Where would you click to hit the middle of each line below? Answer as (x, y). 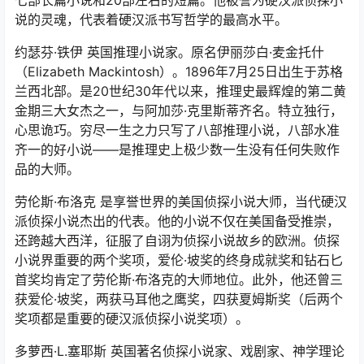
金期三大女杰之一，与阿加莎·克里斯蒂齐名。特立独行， (179, 110)
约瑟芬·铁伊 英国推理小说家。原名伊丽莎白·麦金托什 (169, 52)
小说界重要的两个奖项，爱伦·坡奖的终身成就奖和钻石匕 (179, 260)
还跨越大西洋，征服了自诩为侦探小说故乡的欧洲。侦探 (177, 240)
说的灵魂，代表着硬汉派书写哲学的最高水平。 (151, 19)
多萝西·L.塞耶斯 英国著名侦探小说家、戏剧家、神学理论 (180, 351)
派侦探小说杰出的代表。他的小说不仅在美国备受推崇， (177, 221)
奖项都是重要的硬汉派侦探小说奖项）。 (132, 318)
